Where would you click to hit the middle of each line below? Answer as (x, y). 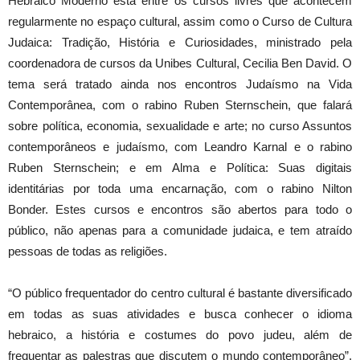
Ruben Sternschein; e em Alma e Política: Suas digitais (180, 167)
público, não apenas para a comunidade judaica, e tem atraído (180, 230)
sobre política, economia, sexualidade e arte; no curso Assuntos (180, 125)
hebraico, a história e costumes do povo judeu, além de (180, 334)
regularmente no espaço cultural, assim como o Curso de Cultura (180, 21)
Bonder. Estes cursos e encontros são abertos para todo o (180, 209)
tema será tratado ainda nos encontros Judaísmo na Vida (180, 84)
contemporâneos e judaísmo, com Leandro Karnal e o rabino (180, 146)
